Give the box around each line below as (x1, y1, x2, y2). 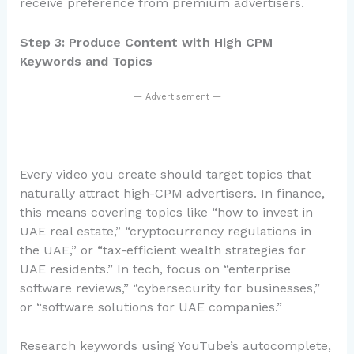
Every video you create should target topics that (19, 166, 311, 182)
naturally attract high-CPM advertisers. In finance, (19, 185, 325, 201)
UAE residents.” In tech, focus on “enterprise (19, 261, 291, 277)
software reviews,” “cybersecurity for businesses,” (19, 280, 320, 296)
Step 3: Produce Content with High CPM (19, 34, 273, 50)
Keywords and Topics (19, 53, 153, 69)
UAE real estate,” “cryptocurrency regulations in (19, 223, 311, 239)
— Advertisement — (133, 92, 221, 103)
